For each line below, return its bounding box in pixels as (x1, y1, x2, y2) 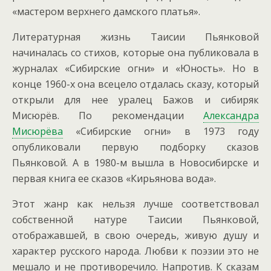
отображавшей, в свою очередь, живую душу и (12, 229, 259, 242)
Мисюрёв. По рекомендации (12, 109, 203, 122)
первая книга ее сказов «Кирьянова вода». (12, 172, 216, 185)
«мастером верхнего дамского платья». (12, 5, 200, 18)
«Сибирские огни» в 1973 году (63, 125, 259, 138)
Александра (203, 109, 259, 122)
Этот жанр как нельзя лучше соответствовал (12, 197, 259, 211)
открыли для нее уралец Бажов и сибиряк (12, 93, 259, 106)
